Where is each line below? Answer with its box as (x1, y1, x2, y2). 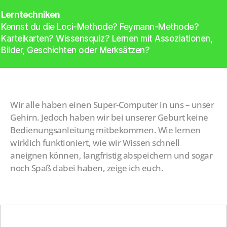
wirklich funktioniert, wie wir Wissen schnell (10, 137, 180, 148)
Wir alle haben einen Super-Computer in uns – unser (10, 99, 214, 110)
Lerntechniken (1, 10, 60, 20)
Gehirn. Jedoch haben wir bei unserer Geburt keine (10, 111, 208, 123)
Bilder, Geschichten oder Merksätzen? (1, 45, 150, 55)
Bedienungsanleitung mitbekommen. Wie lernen (10, 124, 201, 136)
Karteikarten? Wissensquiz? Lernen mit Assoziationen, (1, 33, 213, 44)
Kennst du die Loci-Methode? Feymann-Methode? (1, 22, 199, 32)
